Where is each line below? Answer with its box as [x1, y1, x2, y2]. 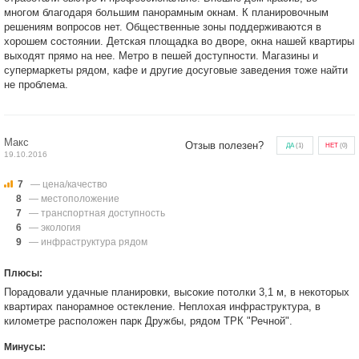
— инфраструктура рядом [26, 236, 147, 248]
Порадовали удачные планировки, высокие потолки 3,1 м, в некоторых [4, 286, 349, 298]
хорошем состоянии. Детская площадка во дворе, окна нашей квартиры [4, 35, 354, 47]
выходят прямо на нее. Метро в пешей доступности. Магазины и [4, 50, 318, 62]
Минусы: [4, 341, 46, 353]
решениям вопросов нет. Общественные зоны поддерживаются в [4, 21, 321, 33]
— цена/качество [28, 179, 107, 190]
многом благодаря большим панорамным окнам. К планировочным [4, 6, 329, 18]
